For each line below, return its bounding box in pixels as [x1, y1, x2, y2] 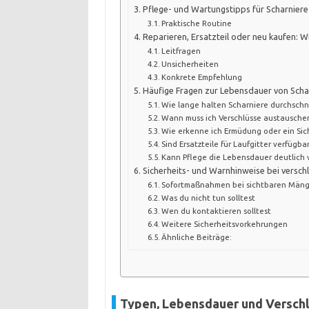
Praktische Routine [161, 19, 232, 28]
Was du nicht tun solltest [161, 193, 256, 203]
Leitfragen [161, 46, 201, 56]
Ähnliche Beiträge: [161, 232, 232, 242]
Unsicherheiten [161, 59, 219, 69]
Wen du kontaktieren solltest [161, 206, 272, 216]
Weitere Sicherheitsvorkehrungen [161, 219, 288, 229]
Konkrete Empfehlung [161, 72, 243, 82]
